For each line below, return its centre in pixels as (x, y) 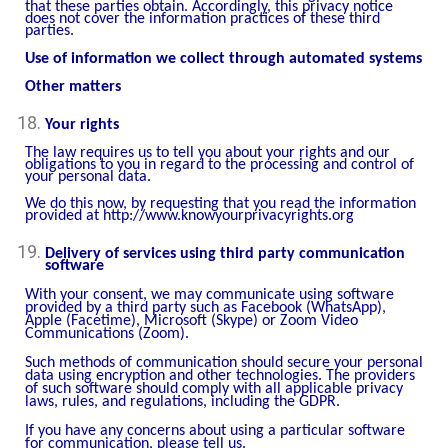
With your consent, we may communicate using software (209, 295)
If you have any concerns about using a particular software (215, 430)
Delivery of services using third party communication (225, 254)
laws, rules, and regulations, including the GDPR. (182, 402)
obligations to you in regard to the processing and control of (219, 164)
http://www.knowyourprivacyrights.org (228, 216)
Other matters (73, 86)
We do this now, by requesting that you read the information (220, 204)
